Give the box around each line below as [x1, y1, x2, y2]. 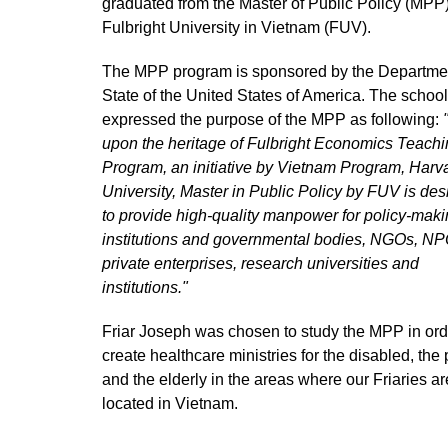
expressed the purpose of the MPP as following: [102, 111, 443, 129]
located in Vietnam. [102, 395, 238, 413]
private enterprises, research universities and [102, 255, 419, 273]
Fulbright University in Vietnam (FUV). [102, 19, 371, 37]
